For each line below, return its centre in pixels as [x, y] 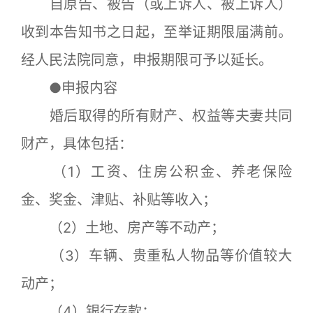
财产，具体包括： [77, 144]
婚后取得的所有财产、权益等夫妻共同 [156, 116]
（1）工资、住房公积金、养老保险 [156, 172]
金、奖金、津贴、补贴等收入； [119, 200]
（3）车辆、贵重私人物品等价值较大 [156, 256]
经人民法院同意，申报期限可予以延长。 [147, 60]
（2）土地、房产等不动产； [123, 228]
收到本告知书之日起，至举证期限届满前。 [156, 32]
